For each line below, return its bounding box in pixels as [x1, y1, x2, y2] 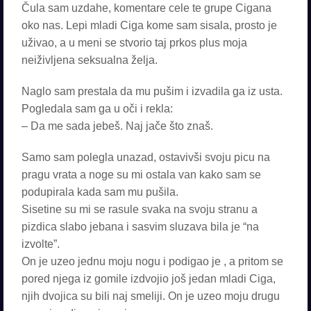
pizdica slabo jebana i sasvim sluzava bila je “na [22, 221, 259, 233]
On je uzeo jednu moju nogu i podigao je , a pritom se [22, 255, 283, 267]
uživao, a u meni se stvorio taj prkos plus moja [22, 37, 247, 49]
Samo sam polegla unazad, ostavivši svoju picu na [22, 151, 270, 163]
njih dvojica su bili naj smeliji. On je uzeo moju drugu [22, 290, 280, 302]
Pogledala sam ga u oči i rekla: [22, 103, 173, 115]
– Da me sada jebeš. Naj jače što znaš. [22, 120, 213, 132]
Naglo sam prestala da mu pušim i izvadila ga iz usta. [22, 85, 283, 97]
